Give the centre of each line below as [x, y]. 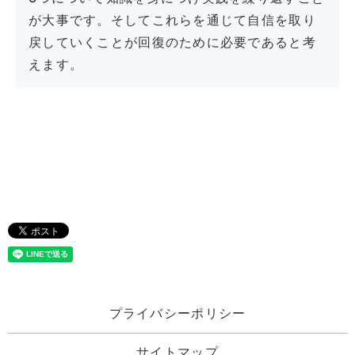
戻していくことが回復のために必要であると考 [172, 42]
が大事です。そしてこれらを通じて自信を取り [172, 20]
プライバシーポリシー [177, 313]
